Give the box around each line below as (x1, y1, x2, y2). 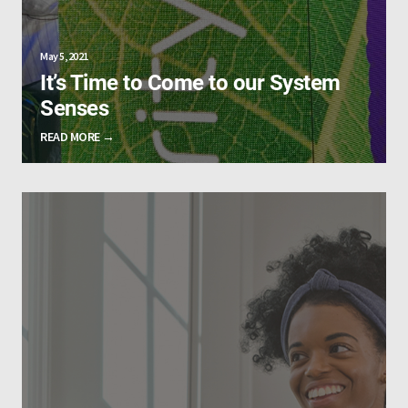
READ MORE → (40, 127, 115, 145)
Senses (40, 95, 111, 121)
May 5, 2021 (40, 48, 88, 63)
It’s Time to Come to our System (40, 69, 341, 96)
